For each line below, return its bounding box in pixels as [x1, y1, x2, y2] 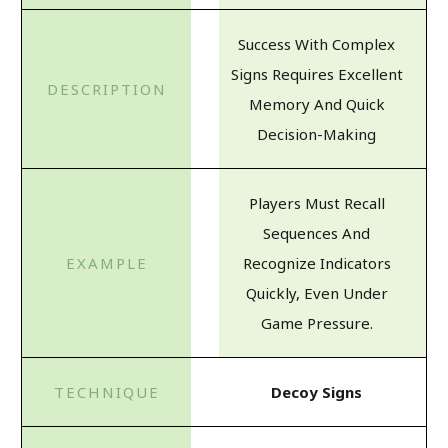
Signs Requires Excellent [230, 63, 403, 84]
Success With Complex [238, 33, 395, 54]
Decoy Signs [271, 381, 362, 402]
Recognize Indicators [242, 252, 391, 273]
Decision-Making [257, 123, 376, 144]
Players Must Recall [248, 192, 385, 213]
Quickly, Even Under [245, 282, 388, 303]
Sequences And [263, 222, 370, 243]
